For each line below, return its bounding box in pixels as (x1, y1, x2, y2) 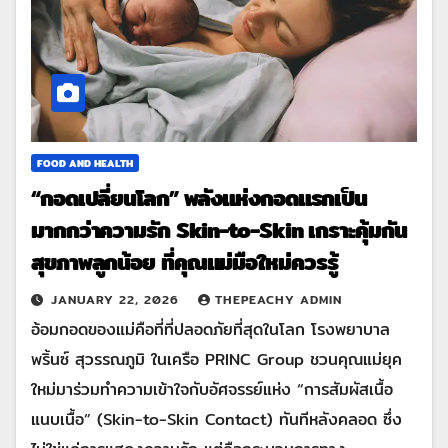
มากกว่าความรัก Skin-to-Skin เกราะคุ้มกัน (31, 213, 407, 248)
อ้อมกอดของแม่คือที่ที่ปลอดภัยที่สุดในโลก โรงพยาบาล (31, 317, 390, 343)
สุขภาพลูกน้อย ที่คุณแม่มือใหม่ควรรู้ (31, 245, 338, 280)
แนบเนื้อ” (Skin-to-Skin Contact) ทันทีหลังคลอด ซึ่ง (31, 407, 402, 433)
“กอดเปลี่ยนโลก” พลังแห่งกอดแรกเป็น (31, 181, 368, 216)
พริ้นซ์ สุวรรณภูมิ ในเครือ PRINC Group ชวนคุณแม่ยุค (31, 347, 402, 373)
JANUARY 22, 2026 (51, 290, 184, 310)
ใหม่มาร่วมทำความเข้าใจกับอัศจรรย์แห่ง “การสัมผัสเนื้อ (31, 377, 393, 403)
